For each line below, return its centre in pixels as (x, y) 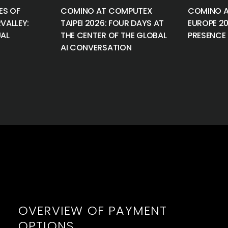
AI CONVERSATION (96, 48)
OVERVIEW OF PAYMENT (93, 210)
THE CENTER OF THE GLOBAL (114, 35)
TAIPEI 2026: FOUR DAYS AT (112, 23)
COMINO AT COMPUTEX (107, 11)
